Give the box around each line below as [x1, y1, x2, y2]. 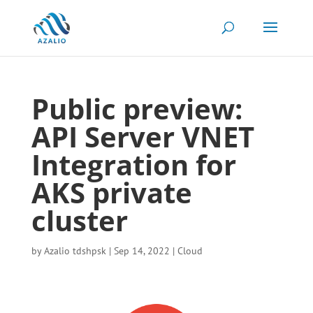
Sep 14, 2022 [113, 245, 170, 257]
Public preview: [31, 89, 242, 128]
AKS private [31, 173, 192, 212]
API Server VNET [31, 117, 254, 156]
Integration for [31, 145, 236, 184]
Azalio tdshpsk [43, 245, 106, 257]
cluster [31, 201, 128, 240]
